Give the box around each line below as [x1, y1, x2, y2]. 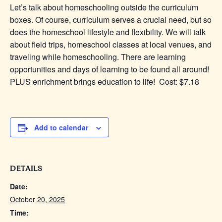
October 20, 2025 [10, 194, 65, 204]
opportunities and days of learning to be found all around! [10, 63, 209, 75]
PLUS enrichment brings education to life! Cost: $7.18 [10, 75, 199, 87]
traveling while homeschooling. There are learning [10, 51, 186, 62]
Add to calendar [34, 122, 88, 132]
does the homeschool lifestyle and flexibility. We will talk [10, 26, 206, 38]
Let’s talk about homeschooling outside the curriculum [10, 1, 198, 13]
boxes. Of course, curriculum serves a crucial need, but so [10, 13, 212, 25]
